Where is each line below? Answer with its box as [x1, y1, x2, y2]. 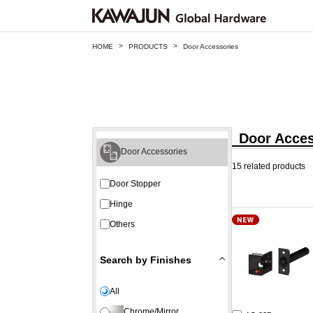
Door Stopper [110, 178, 161, 189]
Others [110, 219, 135, 229]
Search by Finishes [100, 254, 191, 265]
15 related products [232, 161, 305, 171]
